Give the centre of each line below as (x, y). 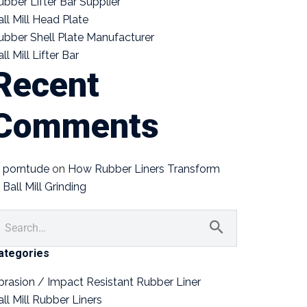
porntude (26, 169)
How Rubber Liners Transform (144, 169)
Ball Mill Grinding (45, 186)
